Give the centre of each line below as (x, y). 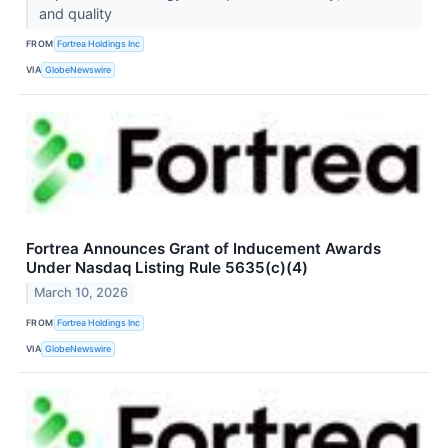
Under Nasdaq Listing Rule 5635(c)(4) (167, 267)
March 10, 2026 (81, 293)
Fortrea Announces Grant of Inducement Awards (203, 248)
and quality (77, 13)
